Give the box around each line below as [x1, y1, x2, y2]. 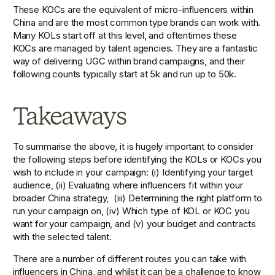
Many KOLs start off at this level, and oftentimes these [12, 29, 237, 42]
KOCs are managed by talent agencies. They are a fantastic [12, 42, 258, 55]
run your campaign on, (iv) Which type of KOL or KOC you [12, 204, 250, 217]
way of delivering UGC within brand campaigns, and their [12, 55, 245, 68]
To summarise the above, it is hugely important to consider [12, 140, 254, 152]
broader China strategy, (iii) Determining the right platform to [12, 192, 263, 204]
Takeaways [12, 101, 126, 131]
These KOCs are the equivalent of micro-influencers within [12, 4, 254, 16]
